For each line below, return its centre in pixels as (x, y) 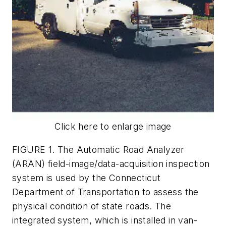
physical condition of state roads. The (92, 206)
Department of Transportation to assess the (105, 192)
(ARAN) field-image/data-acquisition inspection (111, 163)
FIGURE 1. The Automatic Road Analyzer (98, 149)
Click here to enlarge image (113, 127)
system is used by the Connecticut (87, 178)
